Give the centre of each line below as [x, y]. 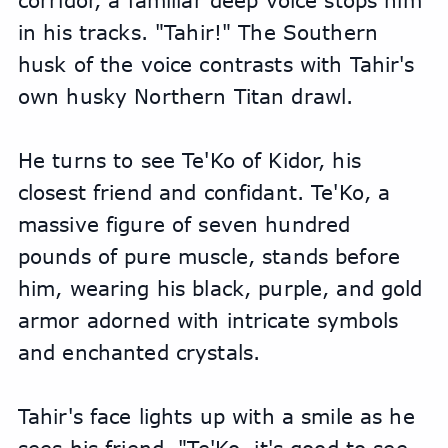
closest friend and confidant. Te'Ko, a [204, 192]
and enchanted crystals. [139, 352]
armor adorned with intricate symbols [207, 320]
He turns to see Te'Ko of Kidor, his [189, 160]
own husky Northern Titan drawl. [189, 96]
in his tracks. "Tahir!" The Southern [197, 32]
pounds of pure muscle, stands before [208, 256]
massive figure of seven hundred [184, 224]
